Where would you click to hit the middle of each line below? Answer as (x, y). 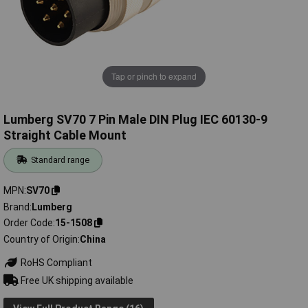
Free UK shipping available (76, 280)
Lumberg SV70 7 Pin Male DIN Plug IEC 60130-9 (135, 120)
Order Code (28, 223)
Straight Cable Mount (65, 135)
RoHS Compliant (55, 262)
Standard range (60, 160)
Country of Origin (41, 239)
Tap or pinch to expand (154, 76)
